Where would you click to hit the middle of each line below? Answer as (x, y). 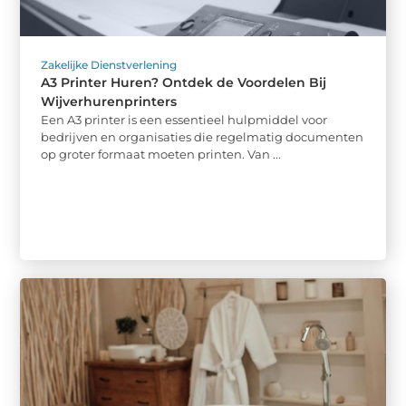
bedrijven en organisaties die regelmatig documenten (203, 136)
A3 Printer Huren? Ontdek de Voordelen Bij (184, 82)
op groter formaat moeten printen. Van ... (161, 154)
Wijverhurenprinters (109, 101)
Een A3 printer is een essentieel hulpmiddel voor (184, 119)
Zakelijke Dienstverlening (109, 64)
